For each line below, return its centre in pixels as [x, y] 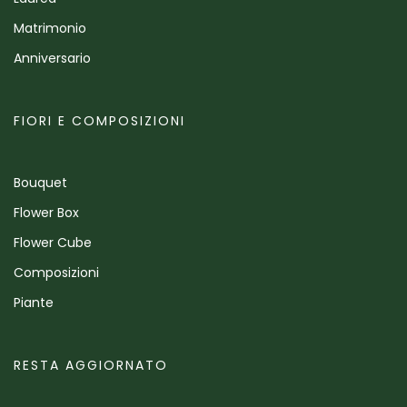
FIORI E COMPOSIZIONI [99, 121]
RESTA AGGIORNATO [91, 366]
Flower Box [46, 213]
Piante [34, 303]
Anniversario [52, 59]
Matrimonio [50, 29]
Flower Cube [53, 243]
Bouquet [40, 183]
